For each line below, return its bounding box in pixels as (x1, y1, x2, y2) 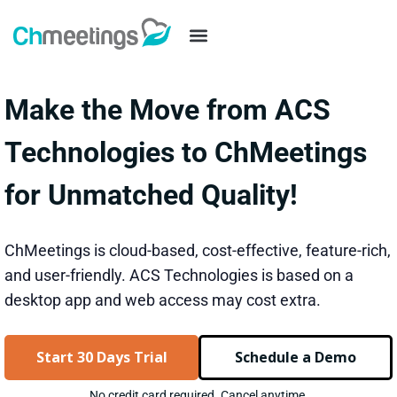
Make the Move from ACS (4, 93, 331, 127)
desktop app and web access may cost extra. (4, 291, 321, 309)
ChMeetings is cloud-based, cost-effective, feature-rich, (4, 241, 391, 260)
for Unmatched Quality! (4, 178, 298, 212)
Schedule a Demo (235, 347, 356, 367)
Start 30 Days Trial (35, 347, 167, 367)
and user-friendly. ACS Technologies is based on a (4, 266, 354, 284)
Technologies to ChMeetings (4, 136, 367, 169)
